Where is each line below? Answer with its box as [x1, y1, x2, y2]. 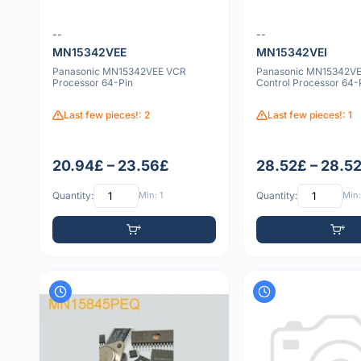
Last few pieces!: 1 [267, 109, 352, 122]
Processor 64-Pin [52, 77, 133, 89]
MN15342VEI [255, 45, 327, 60]
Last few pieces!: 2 [64, 109, 150, 122]
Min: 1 [139, 189, 163, 201]
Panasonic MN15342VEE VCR [52, 65, 186, 78]
